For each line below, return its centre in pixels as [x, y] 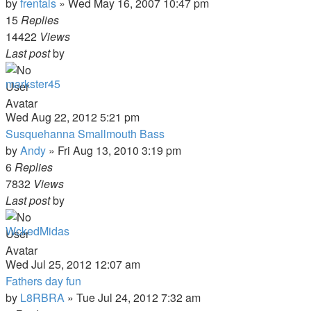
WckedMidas [37, 231]
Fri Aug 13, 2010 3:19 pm [119, 150]
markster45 [33, 84]
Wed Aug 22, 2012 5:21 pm [73, 117]
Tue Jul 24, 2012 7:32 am [138, 297]
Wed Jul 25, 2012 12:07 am [73, 264]
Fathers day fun [43, 281]
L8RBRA [42, 297]
